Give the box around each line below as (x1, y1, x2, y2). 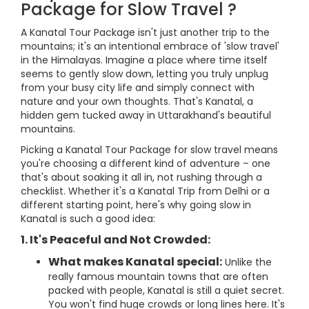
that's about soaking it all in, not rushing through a (21, 170, 262, 184)
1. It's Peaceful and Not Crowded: (21, 232, 210, 248)
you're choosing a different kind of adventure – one (21, 157, 270, 170)
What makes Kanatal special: (48, 254, 222, 270)
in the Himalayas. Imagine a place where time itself (21, 53, 268, 67)
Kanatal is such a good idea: (21, 212, 155, 226)
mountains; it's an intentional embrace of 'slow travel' (21, 39, 279, 53)
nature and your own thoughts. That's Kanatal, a (21, 94, 253, 108)
